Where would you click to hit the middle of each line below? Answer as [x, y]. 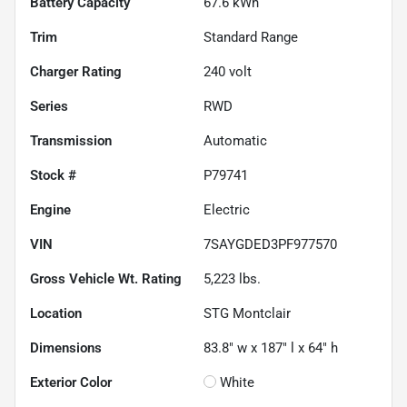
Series [49, 106]
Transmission [71, 140]
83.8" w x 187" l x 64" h [271, 347]
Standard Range [251, 37]
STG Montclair [247, 313]
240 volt [228, 71]
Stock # [53, 175]
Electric [227, 209]
